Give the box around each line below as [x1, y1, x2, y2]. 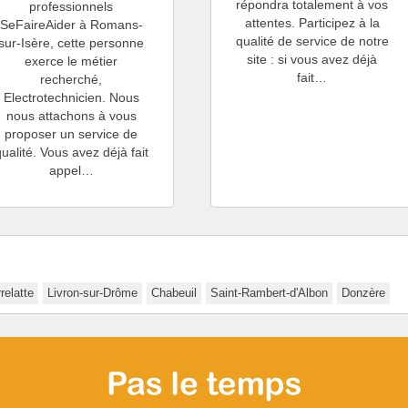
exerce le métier [25, 53, 118, 68]
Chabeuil [151, 285, 197, 300]
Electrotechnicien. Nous [3, 89, 139, 105]
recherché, [40, 71, 103, 87]
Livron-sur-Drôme [47, 285, 138, 300]
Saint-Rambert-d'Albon [210, 285, 328, 300]
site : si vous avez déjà [247, 51, 378, 66]
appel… [48, 162, 94, 178]
